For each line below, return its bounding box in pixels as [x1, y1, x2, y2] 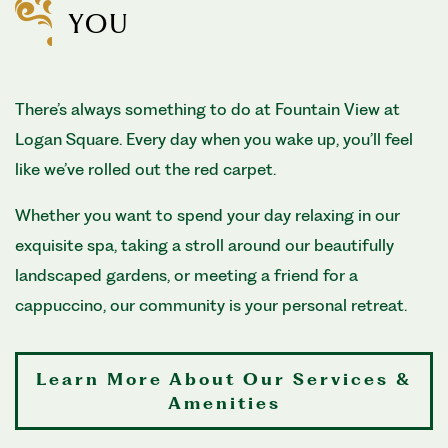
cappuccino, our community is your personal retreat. [15, 294, 411, 315]
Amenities [167, 392, 281, 413]
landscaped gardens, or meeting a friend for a [15, 264, 358, 285]
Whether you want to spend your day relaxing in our [15, 204, 400, 225]
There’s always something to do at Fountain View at [15, 98, 400, 119]
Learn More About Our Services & [36, 368, 412, 389]
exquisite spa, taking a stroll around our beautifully [15, 234, 394, 255]
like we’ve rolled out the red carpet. [15, 158, 276, 179]
